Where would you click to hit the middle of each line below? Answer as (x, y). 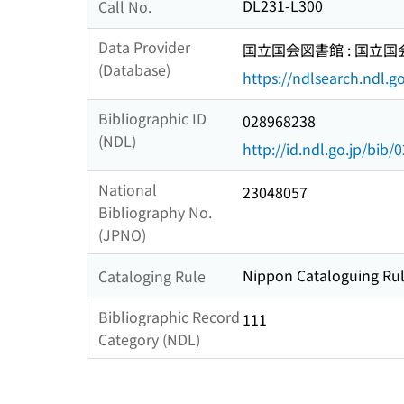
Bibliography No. (155, 212)
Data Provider (144, 47)
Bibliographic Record (169, 317)
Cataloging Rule (152, 275)
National (128, 190)
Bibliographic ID (152, 119)
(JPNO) (122, 235)
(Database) (134, 70)
